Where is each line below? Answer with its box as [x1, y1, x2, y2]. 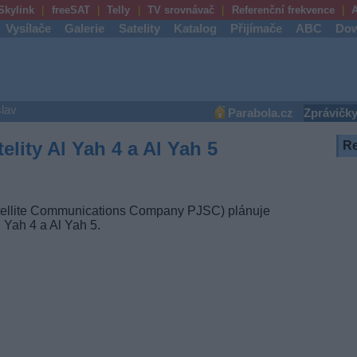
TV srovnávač [147, 4, 214, 16]
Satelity [118, 22, 160, 35]
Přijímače [230, 22, 282, 35]
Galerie [65, 22, 105, 35]
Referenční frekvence [231, 4, 335, 16]
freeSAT [51, 4, 90, 16]
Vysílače [6, 22, 52, 35]
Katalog [173, 22, 217, 35]
